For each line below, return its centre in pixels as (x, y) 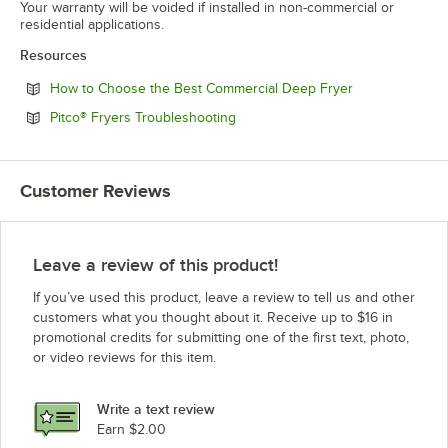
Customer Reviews (95, 190)
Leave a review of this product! (155, 264)
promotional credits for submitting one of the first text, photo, (221, 337)
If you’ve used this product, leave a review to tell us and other (224, 297)
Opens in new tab (290, 116)
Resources (53, 54)
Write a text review (156, 409)
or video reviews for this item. (124, 357)
